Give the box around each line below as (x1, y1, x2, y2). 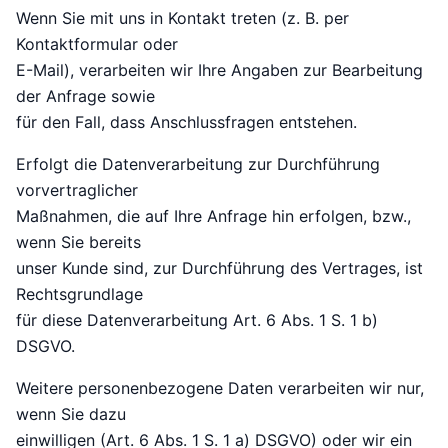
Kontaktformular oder (16, 34, 178, 55)
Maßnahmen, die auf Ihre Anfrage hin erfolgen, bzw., (16, 206, 411, 227)
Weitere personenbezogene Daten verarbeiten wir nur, (16, 378, 424, 399)
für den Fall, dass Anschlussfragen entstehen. (16, 112, 357, 133)
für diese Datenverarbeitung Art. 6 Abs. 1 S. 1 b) (16, 310, 378, 331)
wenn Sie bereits (16, 232, 141, 253)
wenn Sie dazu (16, 404, 126, 425)
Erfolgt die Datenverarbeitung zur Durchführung (16, 154, 380, 175)
